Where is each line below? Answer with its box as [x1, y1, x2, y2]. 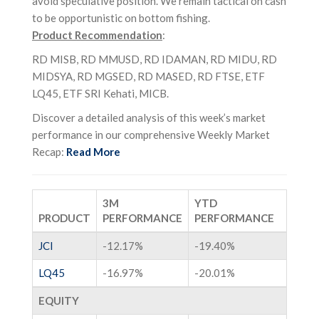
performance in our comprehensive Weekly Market [32, 127, 270, 141]
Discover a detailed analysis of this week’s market [32, 110, 266, 124]
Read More [66, 145, 120, 158]
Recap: [32, 145, 66, 158]
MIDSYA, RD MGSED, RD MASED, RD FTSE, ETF [32, 69, 265, 83]
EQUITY [38, 293, 79, 307]
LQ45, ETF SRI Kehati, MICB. [32, 86, 171, 100]
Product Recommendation [32, 28, 162, 41]
